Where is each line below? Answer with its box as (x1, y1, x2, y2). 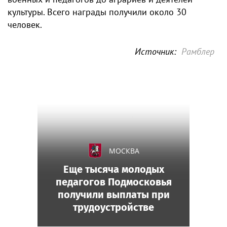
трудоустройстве (73, 201, 154, 213)
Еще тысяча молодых (63, 163, 164, 175)
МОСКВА (109, 146, 139, 156)
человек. (8, 19, 42, 30)
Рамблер (181, 46, 214, 57)
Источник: (135, 46, 176, 57)
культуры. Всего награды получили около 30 (8, 6, 186, 18)
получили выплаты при (57, 188, 170, 201)
